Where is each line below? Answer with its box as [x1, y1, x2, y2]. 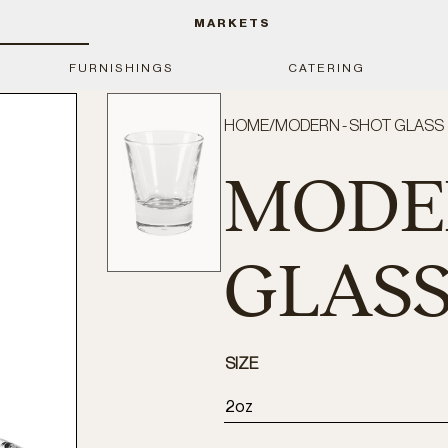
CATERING [288, 61, 366, 74]
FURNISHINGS [68, 61, 174, 74]
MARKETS [194, 16, 271, 29]
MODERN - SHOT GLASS [275, 118, 444, 134]
